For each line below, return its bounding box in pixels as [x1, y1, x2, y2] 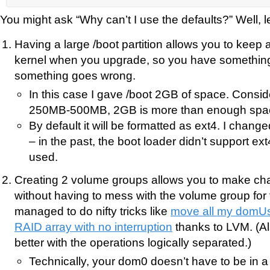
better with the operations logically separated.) [14, 235, 251, 249]
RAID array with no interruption [14, 219, 172, 233]
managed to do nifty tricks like [14, 204, 171, 218]
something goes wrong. [14, 68, 136, 82]
